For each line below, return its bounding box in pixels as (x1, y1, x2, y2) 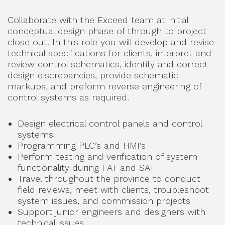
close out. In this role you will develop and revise (8, 37, 214, 47)
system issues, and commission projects (18, 195, 190, 206)
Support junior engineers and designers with (18, 206, 205, 217)
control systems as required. (8, 92, 129, 102)
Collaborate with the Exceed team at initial (8, 15, 188, 25)
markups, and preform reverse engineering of (8, 81, 201, 91)
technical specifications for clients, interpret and (8, 48, 211, 58)
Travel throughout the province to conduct (18, 173, 200, 184)
